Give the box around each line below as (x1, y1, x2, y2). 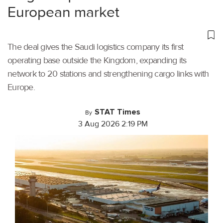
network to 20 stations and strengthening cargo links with (7, 68, 209, 80)
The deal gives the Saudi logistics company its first (7, 41, 183, 53)
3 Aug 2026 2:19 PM (78, 119, 148, 129)
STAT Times (95, 107, 140, 117)
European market (7, 3, 119, 22)
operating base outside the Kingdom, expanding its (7, 55, 187, 66)
